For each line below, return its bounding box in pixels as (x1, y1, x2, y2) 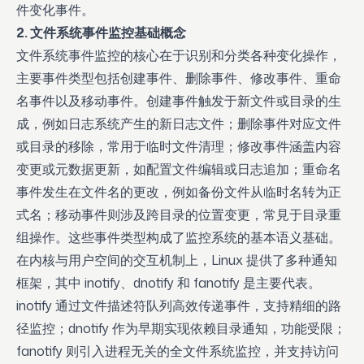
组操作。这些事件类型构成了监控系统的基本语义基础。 (16, 228, 341, 246)
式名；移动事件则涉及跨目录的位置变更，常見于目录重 (16, 206, 341, 223)
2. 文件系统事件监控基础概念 (16, 24, 186, 41)
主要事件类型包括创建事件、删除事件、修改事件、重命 (16, 69, 341, 87)
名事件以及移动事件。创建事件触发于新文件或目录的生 (16, 92, 341, 110)
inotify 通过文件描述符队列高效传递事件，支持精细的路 (16, 297, 341, 314)
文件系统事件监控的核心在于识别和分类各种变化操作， (16, 46, 341, 64)
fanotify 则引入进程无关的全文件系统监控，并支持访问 (16, 342, 339, 360)
